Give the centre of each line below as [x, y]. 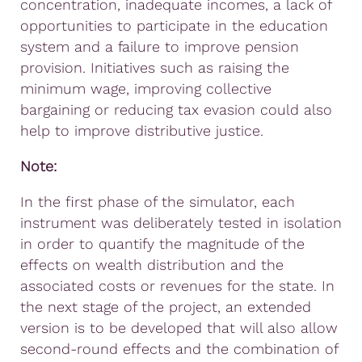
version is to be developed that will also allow [179, 327]
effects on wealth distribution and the [152, 264]
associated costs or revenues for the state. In [177, 285]
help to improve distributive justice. [142, 130]
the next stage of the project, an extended [166, 306]
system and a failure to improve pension [160, 46]
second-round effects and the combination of [179, 348]
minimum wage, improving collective [146, 88]
